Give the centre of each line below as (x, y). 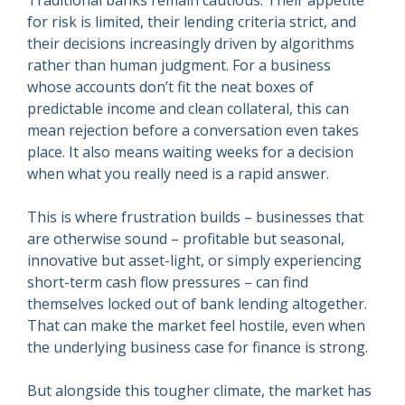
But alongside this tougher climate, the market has (199, 391)
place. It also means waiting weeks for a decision (190, 152)
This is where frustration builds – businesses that (195, 217)
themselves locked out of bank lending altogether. (197, 304)
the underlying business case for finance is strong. (198, 348)
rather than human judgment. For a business (179, 66)
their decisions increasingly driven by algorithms (191, 44)
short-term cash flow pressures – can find (168, 283)
